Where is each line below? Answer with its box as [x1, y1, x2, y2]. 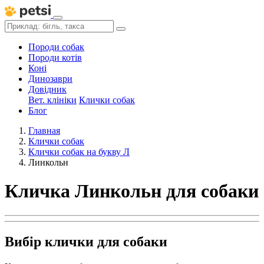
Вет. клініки [28, 95, 77, 105]
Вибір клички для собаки [5, 233, 167, 249]
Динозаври [28, 74, 72, 84]
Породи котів [28, 52, 82, 62]
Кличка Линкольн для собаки [5, 180, 259, 202]
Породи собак [28, 42, 84, 52]
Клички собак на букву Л [28, 147, 130, 157]
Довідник [28, 84, 67, 94]
